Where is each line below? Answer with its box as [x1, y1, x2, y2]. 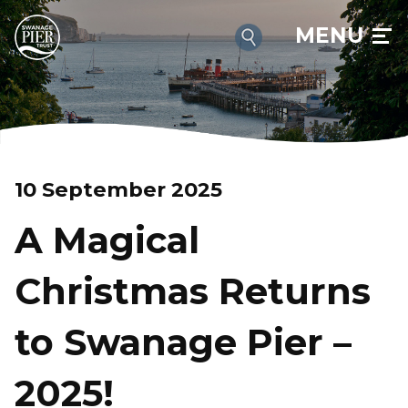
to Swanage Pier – [15, 319, 352, 364]
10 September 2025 [15, 177, 222, 203]
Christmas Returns [15, 268, 371, 313]
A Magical [15, 217, 199, 262]
